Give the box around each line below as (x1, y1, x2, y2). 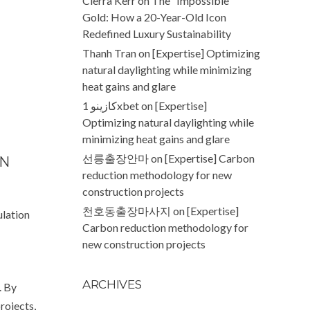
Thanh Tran (82, 46, 136, 60)
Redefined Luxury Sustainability (82, 27, 231, 40)
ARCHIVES (82, 277, 142, 291)
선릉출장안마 (82, 152, 149, 165)
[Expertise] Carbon (165, 152, 255, 165)
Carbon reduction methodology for (82, 221, 248, 234)
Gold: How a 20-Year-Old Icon (82, 10, 226, 24)
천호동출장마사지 (82, 204, 171, 217)
